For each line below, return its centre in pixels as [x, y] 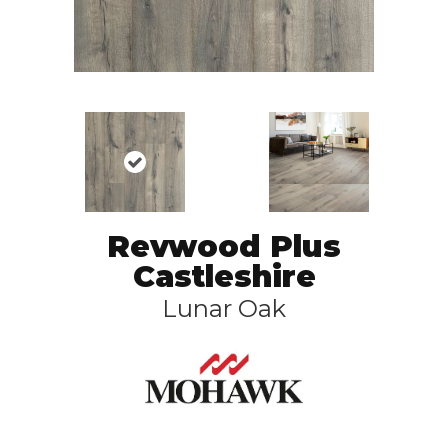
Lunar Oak [224, 308]
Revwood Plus [224, 246]
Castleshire [224, 276]
